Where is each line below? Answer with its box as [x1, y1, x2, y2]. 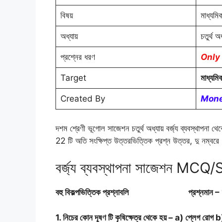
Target [60, 73, 86, 83]
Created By [60, 94, 105, 104]
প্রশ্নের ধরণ [60, 52, 95, 62]
